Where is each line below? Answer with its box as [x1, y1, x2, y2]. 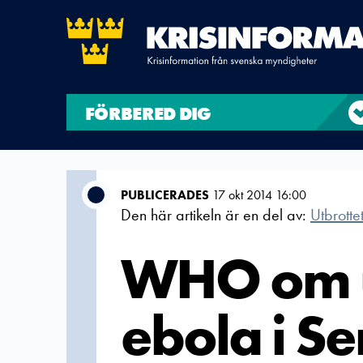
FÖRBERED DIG [85, 102, 211, 126]
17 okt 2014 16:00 [209, 186, 306, 203]
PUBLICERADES [121, 186, 209, 203]
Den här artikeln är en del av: [121, 204, 310, 225]
